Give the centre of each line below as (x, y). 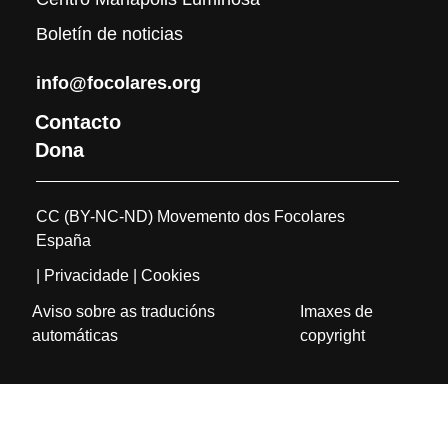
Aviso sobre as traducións (123, 311)
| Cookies (167, 275)
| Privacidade (83, 275)
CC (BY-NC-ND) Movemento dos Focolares (191, 216)
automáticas (75, 335)
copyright (333, 335)
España (66, 240)
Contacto (78, 121)
